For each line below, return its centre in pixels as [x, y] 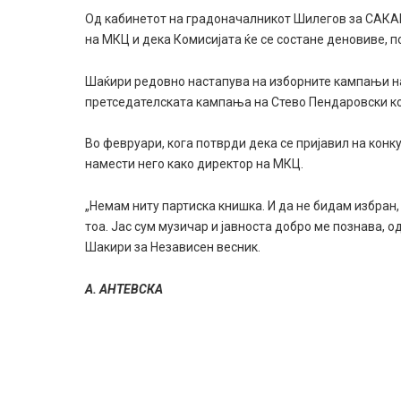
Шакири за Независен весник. [173, 247]
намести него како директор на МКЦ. [195, 164]
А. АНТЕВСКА [124, 290]
